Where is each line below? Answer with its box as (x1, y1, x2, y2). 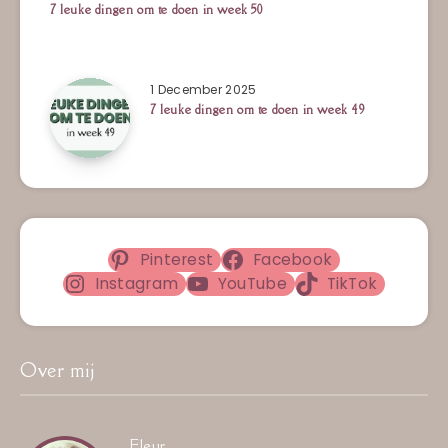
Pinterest (139, 248, 214, 270)
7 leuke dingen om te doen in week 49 (150, 100, 366, 118)
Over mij (20, 357, 95, 382)
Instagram (94, 272, 179, 294)
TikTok (326, 272, 378, 294)
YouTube (217, 272, 287, 294)
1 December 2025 (150, 80, 257, 98)
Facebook (252, 248, 333, 270)
